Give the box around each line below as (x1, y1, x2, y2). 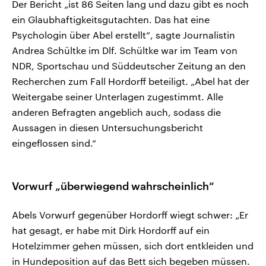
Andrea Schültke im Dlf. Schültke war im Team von (12, 45, 237, 56)
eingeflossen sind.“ (12, 137, 96, 149)
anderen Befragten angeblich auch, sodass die (12, 106, 221, 118)
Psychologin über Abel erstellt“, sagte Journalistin (12, 29, 235, 41)
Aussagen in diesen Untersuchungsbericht (12, 122, 203, 134)
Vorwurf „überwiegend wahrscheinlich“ (12, 179, 214, 193)
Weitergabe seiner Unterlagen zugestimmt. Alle (12, 91, 223, 103)
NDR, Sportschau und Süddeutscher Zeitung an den (12, 60, 246, 72)
